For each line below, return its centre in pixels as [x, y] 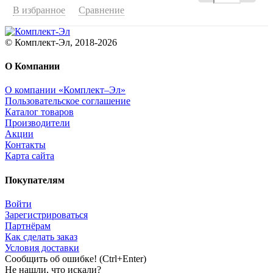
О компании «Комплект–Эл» [65, 90]
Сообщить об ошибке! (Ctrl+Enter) [76, 258]
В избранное [39, 10]
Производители [37, 123]
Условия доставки [42, 247]
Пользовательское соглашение [68, 101]
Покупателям [35, 180]
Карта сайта [30, 156]
